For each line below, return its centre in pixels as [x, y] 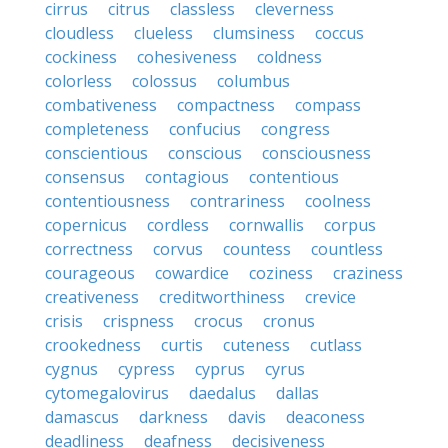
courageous [90, 273]
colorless [78, 81]
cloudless [79, 33]
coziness [281, 273]
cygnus [71, 369]
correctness [89, 249]
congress [295, 129]
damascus [82, 417]
